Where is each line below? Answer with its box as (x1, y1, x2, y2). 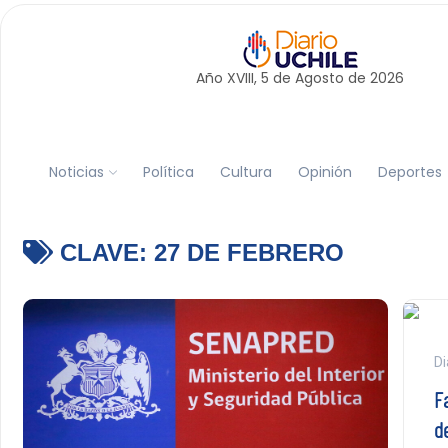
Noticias (48, 161, 104, 182)
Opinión (297, 161, 352, 182)
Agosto (295, 68, 344, 88)
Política (142, 161, 194, 182)
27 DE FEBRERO (153, 239, 344, 266)
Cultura (219, 161, 272, 182)
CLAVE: (52, 239, 154, 266)
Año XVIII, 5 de (196, 68, 295, 88)
